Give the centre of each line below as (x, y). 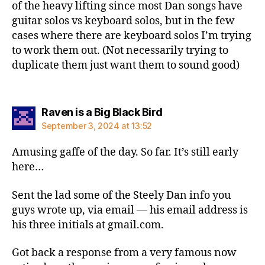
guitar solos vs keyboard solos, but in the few (123, 21)
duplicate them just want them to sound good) (126, 65)
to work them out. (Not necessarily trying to (120, 50)
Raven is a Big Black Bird (102, 112)
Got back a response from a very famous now (124, 253)
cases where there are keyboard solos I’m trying (132, 35)
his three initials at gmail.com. (88, 225)
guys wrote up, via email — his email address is (130, 210)
